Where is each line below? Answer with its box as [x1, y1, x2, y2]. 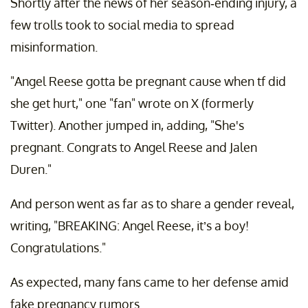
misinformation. [10, 39, 98, 55]
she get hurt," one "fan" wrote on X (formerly [10, 96, 254, 111]
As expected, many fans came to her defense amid [10, 274, 289, 290]
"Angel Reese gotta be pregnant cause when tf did [10, 74, 286, 89]
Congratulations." [10, 240, 106, 256]
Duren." [10, 162, 52, 177]
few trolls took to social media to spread [10, 17, 234, 33]
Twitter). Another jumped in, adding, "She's [10, 118, 244, 133]
